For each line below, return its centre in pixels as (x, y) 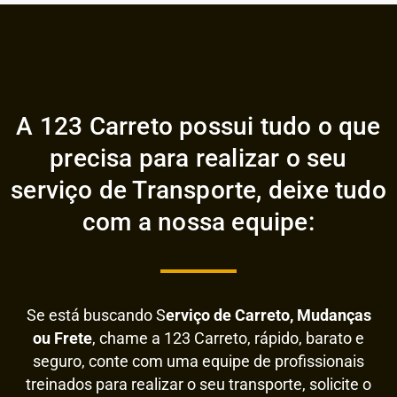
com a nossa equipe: (198, 222)
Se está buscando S (96, 315)
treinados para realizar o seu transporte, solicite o (198, 384)
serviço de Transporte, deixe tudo (198, 191)
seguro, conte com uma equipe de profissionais (198, 361)
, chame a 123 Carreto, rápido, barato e (228, 338)
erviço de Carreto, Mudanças (268, 315)
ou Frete (62, 338)
